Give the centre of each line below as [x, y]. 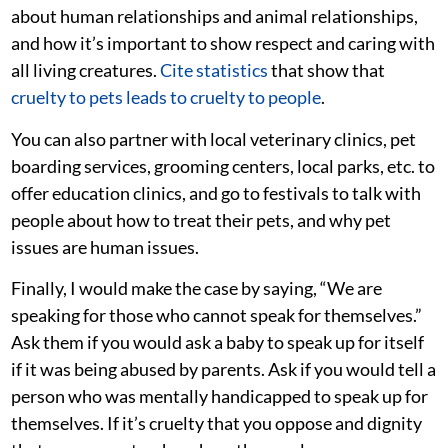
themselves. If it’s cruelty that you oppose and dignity [216, 423]
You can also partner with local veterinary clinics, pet [213, 138]
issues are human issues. [105, 246]
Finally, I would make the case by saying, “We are [196, 288]
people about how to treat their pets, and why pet [201, 219]
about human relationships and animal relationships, [214, 16]
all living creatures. [85, 70]
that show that [326, 70]
